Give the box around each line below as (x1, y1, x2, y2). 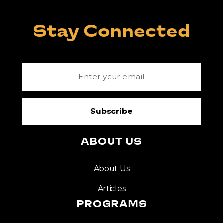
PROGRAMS (76, 199, 147, 210)
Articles (97, 183, 126, 193)
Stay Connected (33, 22, 190, 42)
